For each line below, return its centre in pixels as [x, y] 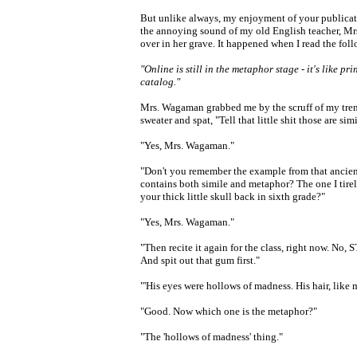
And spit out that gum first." [200, 260]
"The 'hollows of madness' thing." [212, 337]
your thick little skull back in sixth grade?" [233, 196]
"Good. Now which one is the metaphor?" [229, 311]
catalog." [160, 82]
